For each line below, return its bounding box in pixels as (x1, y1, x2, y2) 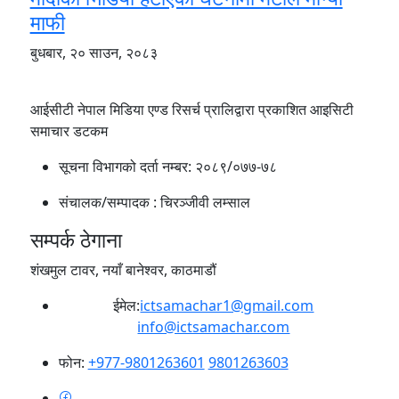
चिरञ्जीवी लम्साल (159, 192, 250, 213)
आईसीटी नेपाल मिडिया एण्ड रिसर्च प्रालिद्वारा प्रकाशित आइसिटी (29, 100, 354, 120)
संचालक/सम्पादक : (58, 192, 160, 213)
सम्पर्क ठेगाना (29, 225, 122, 255)
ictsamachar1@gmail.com (140, 296, 314, 316)
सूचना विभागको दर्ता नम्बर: (58, 157, 195, 177)
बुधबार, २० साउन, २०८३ (29, 43, 158, 63)
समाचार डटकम (29, 121, 108, 142)
